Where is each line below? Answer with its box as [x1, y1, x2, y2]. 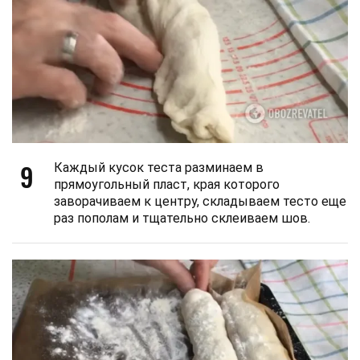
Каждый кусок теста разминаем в [54, 160, 264, 176]
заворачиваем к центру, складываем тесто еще [54, 194, 346, 210]
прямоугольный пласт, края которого [54, 177, 280, 193]
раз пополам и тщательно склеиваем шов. [54, 211, 310, 227]
